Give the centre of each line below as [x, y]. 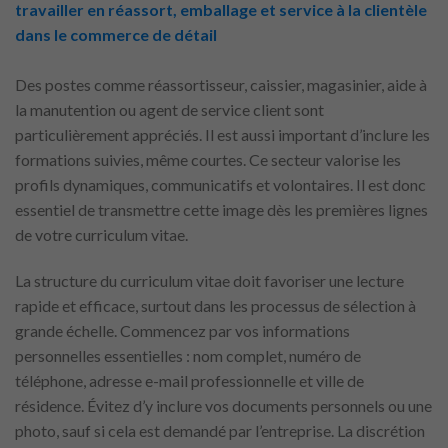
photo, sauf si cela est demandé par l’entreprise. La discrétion [220, 430]
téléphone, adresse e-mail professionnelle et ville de [189, 380]
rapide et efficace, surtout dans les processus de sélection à [215, 305]
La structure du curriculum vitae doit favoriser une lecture [209, 280]
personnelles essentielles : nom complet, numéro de [188, 355]
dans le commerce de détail [116, 34]
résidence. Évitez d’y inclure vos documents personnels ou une [223, 405]
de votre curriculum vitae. [101, 234]
